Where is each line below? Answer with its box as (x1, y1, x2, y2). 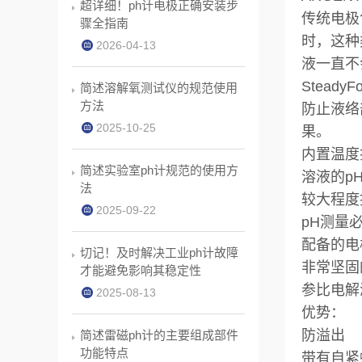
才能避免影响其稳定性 (80, 263, 201, 277)
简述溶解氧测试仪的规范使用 (80, 81, 238, 95)
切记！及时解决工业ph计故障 (80, 246, 238, 259)
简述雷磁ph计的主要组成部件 (80, 328, 238, 342)
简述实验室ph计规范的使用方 (80, 163, 238, 177)
